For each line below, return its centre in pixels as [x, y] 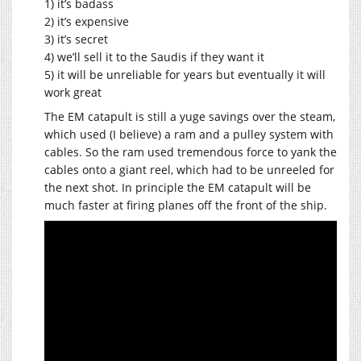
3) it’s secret [76, 39]
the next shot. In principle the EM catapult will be [178, 188]
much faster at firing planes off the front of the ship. [186, 205]
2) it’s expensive [87, 22]
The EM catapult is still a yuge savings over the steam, [190, 117]
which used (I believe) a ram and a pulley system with [189, 135]
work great [73, 93]
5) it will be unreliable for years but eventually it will [185, 75]
